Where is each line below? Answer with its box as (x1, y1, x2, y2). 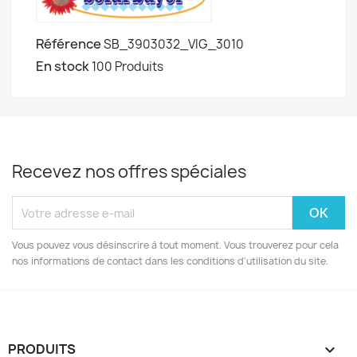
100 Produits (92, 58, 163, 75)
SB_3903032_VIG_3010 (104, 36, 244, 53)
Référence (36, 35, 101, 53)
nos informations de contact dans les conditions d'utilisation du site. (12, 254, 328, 268)
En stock (36, 57, 89, 75)
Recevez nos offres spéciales (12, 160, 246, 183)
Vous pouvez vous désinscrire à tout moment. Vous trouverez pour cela (12, 238, 339, 252)
